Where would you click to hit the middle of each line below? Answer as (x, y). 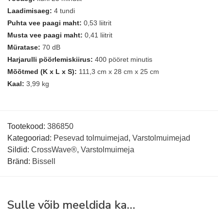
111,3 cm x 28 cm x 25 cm (119, 72)
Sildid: (19, 150)
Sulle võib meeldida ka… (71, 205)
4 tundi (64, 11)
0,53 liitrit (98, 23)
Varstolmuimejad (161, 138)
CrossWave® (54, 150)
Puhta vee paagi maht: (45, 23)
